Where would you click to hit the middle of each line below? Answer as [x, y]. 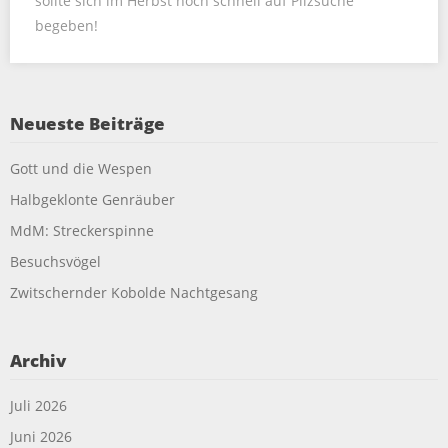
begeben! [66, 25]
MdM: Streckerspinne [82, 230]
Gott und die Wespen [81, 168]
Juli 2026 [38, 405]
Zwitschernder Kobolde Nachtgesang [138, 292]
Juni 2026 [41, 436]
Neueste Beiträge [87, 123]
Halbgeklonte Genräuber [92, 199]
